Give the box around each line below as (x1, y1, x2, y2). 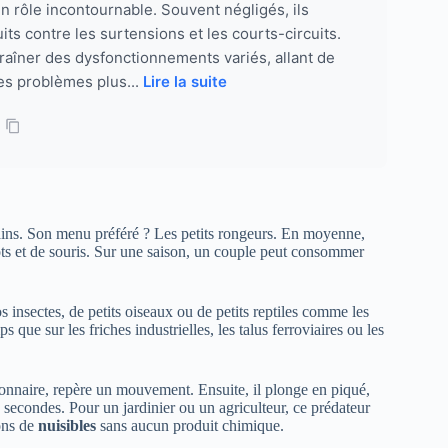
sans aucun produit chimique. (96, 417, 284, 435)
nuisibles (38, 417, 96, 435)
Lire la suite (143, 72, 227, 92)
